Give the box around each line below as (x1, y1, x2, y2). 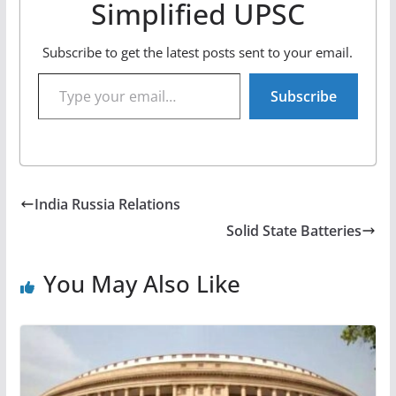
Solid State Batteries (226, 220, 362, 240)
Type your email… (36, 63, 47, 80)
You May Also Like (42, 267, 240, 300)
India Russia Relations (34, 194, 180, 214)
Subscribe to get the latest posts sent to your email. (42, 42, 354, 61)
